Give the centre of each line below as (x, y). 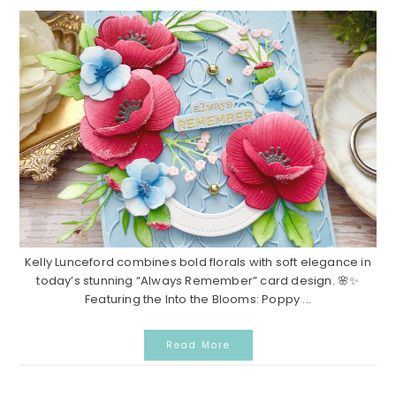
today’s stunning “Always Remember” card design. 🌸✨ (198, 281)
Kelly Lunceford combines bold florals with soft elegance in (198, 263)
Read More (198, 346)
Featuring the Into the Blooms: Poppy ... (198, 300)
